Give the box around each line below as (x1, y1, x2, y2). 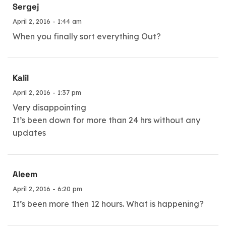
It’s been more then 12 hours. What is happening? (13, 199, 204, 209)
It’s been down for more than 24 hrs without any (13, 115, 200, 125)
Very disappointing (13, 102, 86, 112)
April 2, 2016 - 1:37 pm (13, 88, 81, 96)
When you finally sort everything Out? (13, 31, 161, 41)
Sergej (13, 1, 39, 12)
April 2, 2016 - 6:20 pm (13, 185, 82, 193)
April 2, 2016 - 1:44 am (13, 17, 82, 25)
